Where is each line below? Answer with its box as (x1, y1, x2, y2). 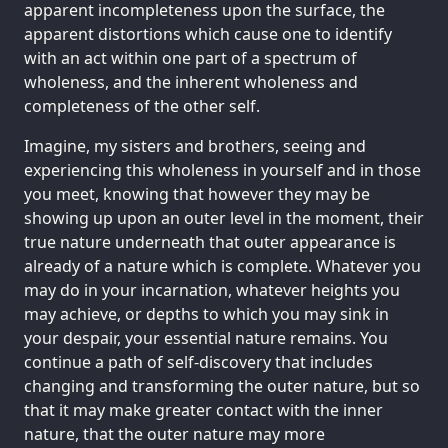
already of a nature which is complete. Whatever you (24, 254, 421, 277)
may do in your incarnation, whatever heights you (24, 278, 400, 301)
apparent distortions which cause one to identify (24, 22, 392, 45)
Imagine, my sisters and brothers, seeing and (24, 134, 366, 157)
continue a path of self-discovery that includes (24, 350, 373, 373)
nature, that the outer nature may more (24, 422, 325, 445)
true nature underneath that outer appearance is (24, 230, 396, 253)
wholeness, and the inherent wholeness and (24, 70, 358, 93)
